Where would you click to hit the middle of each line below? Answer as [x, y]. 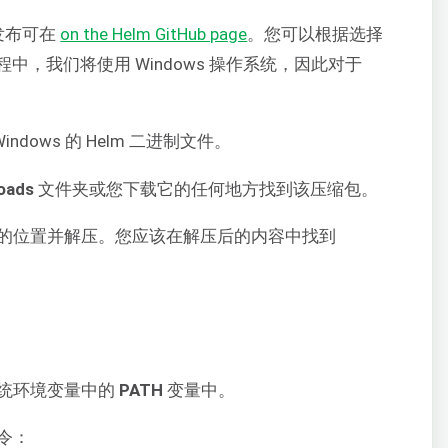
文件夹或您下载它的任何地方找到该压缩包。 [206, 188]
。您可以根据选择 [315, 34]
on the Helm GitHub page [154, 34]
